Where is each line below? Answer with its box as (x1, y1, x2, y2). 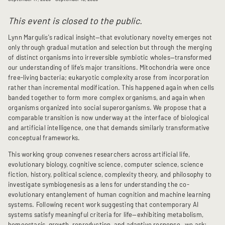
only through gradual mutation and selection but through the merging (8, 43, 212, 52)
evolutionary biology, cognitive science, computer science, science (8, 160, 203, 169)
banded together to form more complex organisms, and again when (8, 93, 205, 102)
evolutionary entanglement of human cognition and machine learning (8, 190, 211, 199)
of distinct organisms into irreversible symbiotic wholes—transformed (8, 53, 212, 62)
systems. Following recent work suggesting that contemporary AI (8, 200, 198, 209)
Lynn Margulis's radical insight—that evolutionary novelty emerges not (8, 33, 212, 42)
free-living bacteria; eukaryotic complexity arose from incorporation (8, 73, 209, 82)
